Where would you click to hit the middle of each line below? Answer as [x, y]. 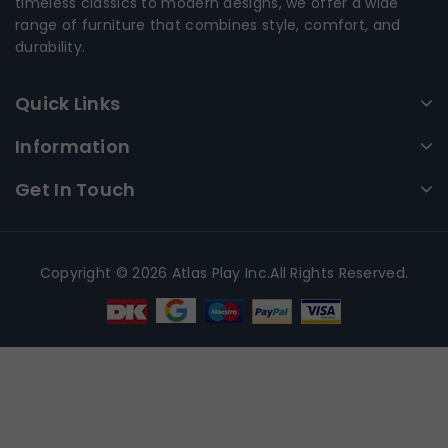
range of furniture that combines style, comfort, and [208, 25]
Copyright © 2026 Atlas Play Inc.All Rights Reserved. [224, 273]
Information [73, 147]
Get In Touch [75, 190]
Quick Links [68, 104]
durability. [50, 47]
